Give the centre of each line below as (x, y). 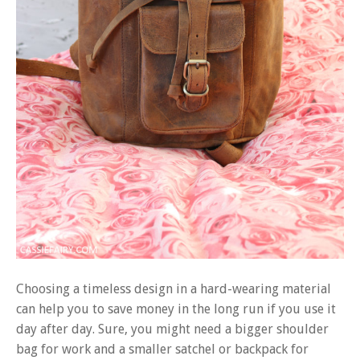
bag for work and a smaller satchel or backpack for (162, 350)
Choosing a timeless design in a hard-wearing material (174, 289)
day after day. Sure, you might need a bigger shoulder (172, 329)
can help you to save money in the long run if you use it (176, 309)
